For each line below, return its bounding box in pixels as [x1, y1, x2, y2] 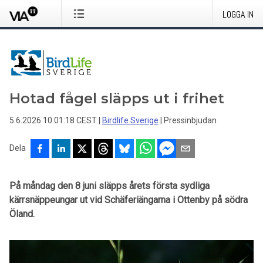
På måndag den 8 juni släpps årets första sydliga [9, 180, 210, 191]
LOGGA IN [222, 8, 254, 21]
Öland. [9, 208, 35, 220]
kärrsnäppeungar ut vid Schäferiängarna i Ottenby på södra [9, 194, 248, 205]
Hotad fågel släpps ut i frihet [9, 90, 224, 107]
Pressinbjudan [164, 116, 217, 125]
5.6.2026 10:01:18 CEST [9, 116, 97, 125]
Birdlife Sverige [102, 116, 159, 125]
